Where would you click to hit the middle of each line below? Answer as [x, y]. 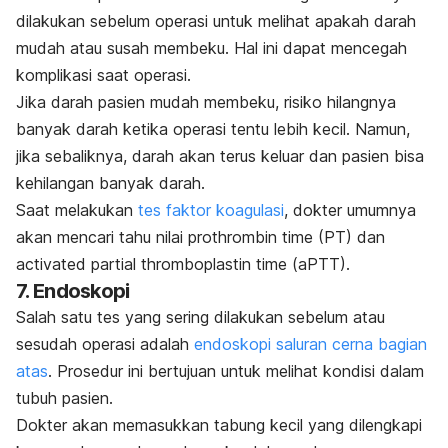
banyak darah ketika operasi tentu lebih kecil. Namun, [213, 128]
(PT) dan [349, 236]
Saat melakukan [77, 209]
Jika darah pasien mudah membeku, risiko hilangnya [206, 101]
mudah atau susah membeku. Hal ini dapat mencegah [211, 47]
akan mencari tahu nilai [102, 236]
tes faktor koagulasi [211, 209]
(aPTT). [318, 263]
